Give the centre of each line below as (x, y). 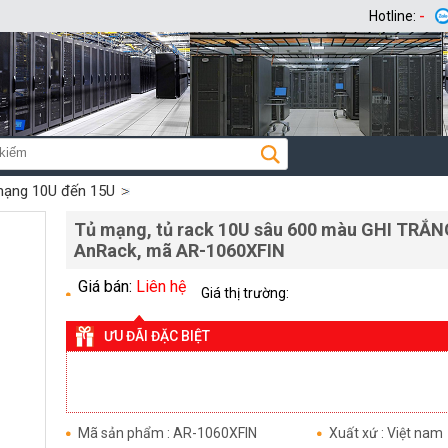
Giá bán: (107, 286)
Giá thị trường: (245, 293)
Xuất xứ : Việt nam (386, 433)
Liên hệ (161, 286)
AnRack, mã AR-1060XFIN (179, 250)
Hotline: (394, 16)
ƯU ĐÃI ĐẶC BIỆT (157, 336)
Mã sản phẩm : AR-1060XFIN (167, 433)
